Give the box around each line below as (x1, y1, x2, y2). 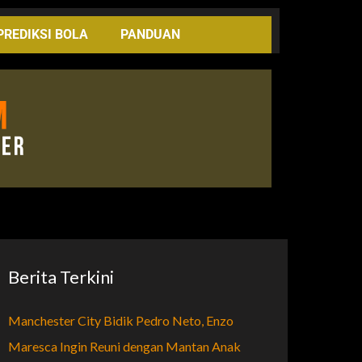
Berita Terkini (8, 265, 114, 288)
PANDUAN (120, 27, 180, 42)
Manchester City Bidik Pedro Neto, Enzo (8, 312, 234, 328)
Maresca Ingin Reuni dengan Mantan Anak (8, 338, 241, 354)
